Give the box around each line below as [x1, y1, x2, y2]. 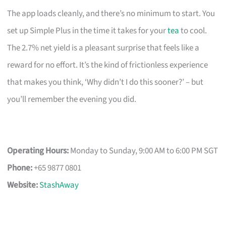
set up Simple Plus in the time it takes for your [7, 24, 168, 37]
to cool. [179, 24, 207, 37]
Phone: [7, 161, 33, 174]
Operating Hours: [7, 144, 69, 157]
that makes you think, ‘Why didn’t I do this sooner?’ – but [7, 76, 204, 88]
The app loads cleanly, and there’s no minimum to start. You [7, 7, 215, 20]
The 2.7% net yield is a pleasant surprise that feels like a [7, 41, 200, 54]
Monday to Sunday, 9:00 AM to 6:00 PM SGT [69, 144, 218, 157]
